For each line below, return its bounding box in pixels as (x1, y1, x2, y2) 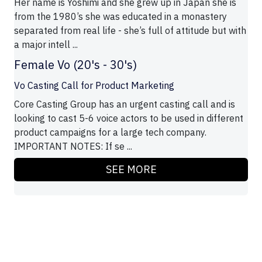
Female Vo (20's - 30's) (14, 57, 137, 73)
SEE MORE (105, 163, 157, 177)
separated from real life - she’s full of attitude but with (14, 25, 246, 37)
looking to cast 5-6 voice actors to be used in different (14, 112, 243, 125)
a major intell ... (14, 39, 78, 51)
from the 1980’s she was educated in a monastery (14, 11, 227, 23)
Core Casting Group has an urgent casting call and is (14, 98, 235, 111)
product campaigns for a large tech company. (14, 126, 206, 139)
